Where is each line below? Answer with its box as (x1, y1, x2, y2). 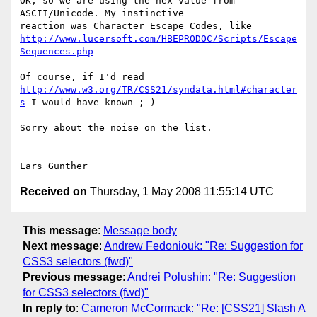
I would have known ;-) (25, 97, 156, 108)
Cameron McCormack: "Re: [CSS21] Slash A (81, 301, 306, 314)
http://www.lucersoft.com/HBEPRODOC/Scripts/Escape (20, 33, 297, 45)
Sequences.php (20, 46, 93, 57)
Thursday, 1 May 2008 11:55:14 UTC (87, 185, 274, 198)
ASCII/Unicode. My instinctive (20, 8, 190, 19)
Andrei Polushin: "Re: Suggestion (127, 270, 296, 283)
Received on (20, 185, 87, 198)
